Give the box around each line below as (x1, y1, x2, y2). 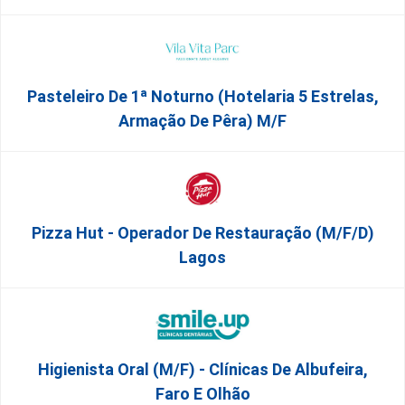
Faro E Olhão (155, 384, 250, 403)
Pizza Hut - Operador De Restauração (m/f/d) (31, 223, 374, 242)
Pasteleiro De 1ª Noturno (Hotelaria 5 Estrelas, (26, 87, 379, 106)
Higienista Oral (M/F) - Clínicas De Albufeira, (37, 360, 368, 379)
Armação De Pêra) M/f (118, 111, 287, 130)
